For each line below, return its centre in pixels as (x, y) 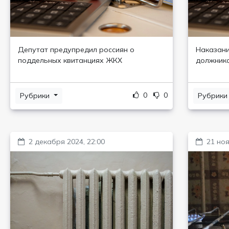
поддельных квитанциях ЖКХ (70, 60)
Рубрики (36, 96)
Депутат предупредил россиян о (76, 50)
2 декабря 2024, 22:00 (67, 142)
